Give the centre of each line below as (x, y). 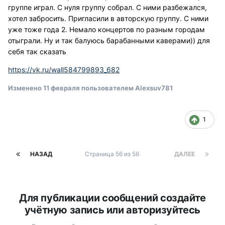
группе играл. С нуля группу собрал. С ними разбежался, (107, 8)
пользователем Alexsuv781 (126, 88)
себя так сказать (38, 52)
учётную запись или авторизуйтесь (113, 210)
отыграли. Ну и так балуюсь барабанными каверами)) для (109, 41)
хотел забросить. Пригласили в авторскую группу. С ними (108, 19)
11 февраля (62, 88)
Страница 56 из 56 (113, 154)
